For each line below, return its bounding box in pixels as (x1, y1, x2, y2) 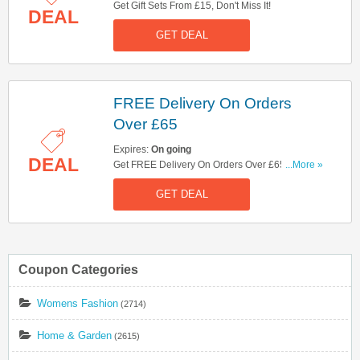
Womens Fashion (37, 297, 118, 309)
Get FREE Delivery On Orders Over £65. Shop (113, 158, 313, 170)
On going (151, 143, 191, 155)
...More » (285, 158, 323, 170)
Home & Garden (37, 329, 112, 342)
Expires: (113, 143, 151, 155)
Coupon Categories (18, 262, 138, 276)
